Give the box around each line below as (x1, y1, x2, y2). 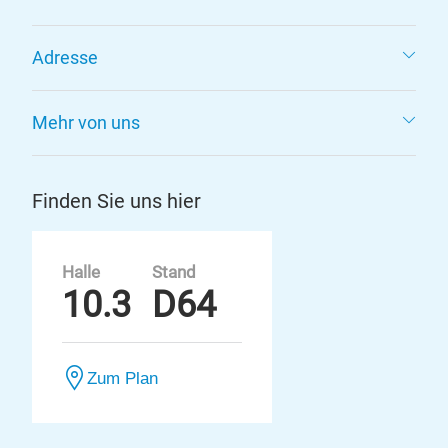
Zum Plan (87, 369, 158, 387)
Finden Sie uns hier (32, 189, 201, 213)
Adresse (32, 47, 98, 68)
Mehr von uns (32, 112, 140, 133)
